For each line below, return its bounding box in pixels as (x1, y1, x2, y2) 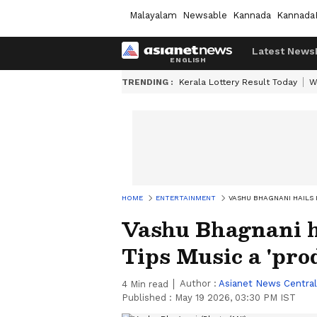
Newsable (183, 9, 227, 21)
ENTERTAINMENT (156, 194, 216, 202)
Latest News (252, 45, 315, 57)
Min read (127, 279, 168, 289)
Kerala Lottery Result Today (179, 77, 297, 87)
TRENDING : (122, 77, 173, 87)
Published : (122, 292, 175, 303)
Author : (180, 278, 219, 289)
